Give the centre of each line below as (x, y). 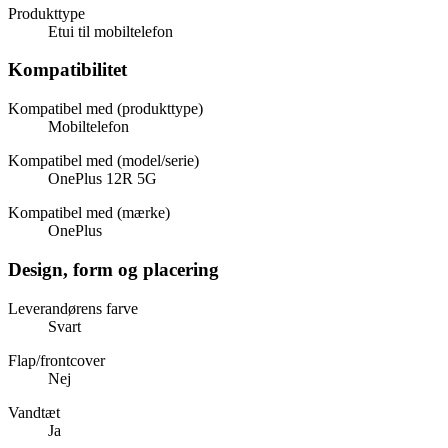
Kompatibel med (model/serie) (103, 161)
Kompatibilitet (67, 70)
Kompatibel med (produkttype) (105, 109)
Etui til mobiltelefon (110, 31)
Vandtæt (34, 412)
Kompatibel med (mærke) (89, 213)
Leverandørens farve (73, 308)
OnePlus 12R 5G (102, 179)
